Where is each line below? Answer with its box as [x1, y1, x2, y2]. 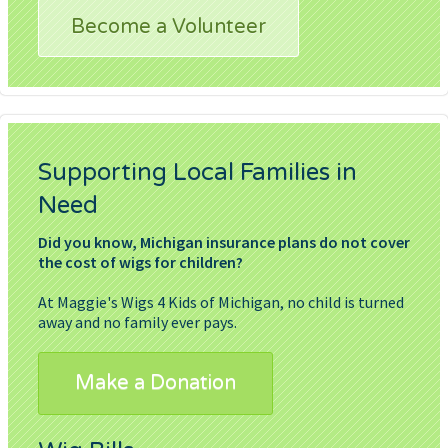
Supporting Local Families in [38, 158, 357, 188]
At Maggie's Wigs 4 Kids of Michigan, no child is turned [38, 292, 404, 313]
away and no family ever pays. [38, 312, 237, 333]
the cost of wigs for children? [38, 252, 243, 273]
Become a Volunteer [71, 15, 266, 40]
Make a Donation [75, 371, 236, 396]
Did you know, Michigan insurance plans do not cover [38, 232, 410, 253]
